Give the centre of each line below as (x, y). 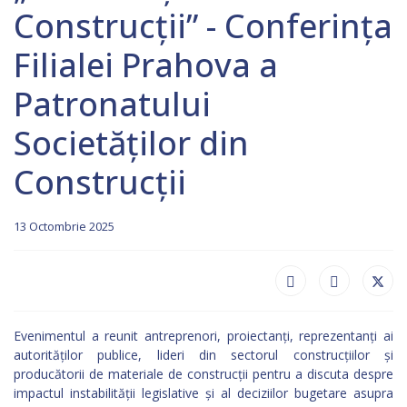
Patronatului (112, 104)
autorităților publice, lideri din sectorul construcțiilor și (203, 355)
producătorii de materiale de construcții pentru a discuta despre (203, 374)
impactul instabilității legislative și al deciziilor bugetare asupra (203, 393)
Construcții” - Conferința (203, 26)
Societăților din (131, 143)
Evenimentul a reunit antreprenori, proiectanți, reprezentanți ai (203, 336)
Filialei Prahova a (146, 65)
